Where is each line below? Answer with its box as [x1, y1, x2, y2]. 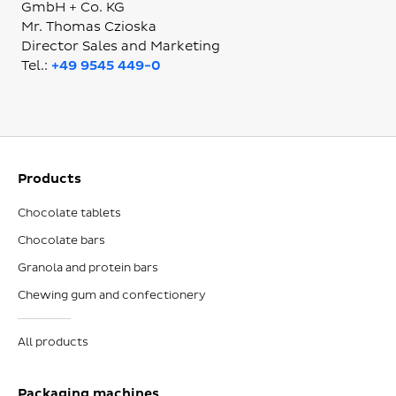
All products [18, 334, 88, 349]
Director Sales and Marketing [21, 38, 221, 56]
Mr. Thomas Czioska [21, 19, 157, 36]
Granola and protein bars [18, 260, 158, 275]
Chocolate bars [18, 232, 105, 247]
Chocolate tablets [18, 205, 121, 220]
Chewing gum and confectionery [18, 287, 206, 302]
